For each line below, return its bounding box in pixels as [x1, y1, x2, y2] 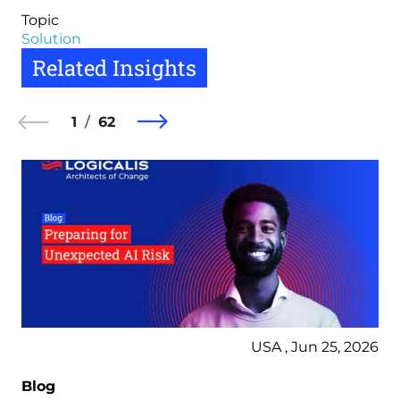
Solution [21, 29, 81, 47]
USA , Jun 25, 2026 [251, 337, 379, 355]
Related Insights [32, 53, 196, 82]
